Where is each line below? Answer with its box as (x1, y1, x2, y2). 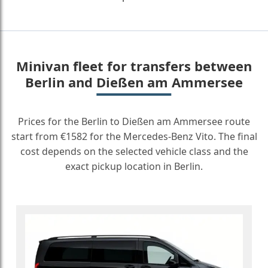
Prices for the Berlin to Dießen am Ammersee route (18, 115, 250, 128)
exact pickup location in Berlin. (65, 160, 203, 173)
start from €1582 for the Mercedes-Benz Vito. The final (11, 130, 257, 143)
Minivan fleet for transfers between (16, 57, 252, 75)
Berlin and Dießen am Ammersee (25, 73, 243, 91)
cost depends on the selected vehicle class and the (20, 145, 248, 158)
